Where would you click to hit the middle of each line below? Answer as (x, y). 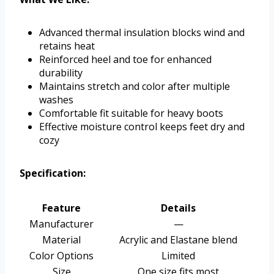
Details (178, 208)
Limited (178, 256)
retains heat (67, 46)
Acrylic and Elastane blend (178, 240)
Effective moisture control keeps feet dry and (142, 127)
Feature (61, 208)
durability (61, 73)
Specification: (53, 173)
